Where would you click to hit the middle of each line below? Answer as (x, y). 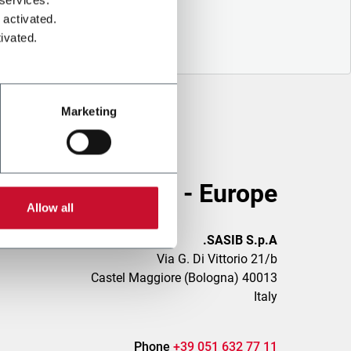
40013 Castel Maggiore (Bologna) (259, 278)
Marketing (89, 111)
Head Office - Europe (161, 194)
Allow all (50, 208)
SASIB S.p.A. (242, 240)
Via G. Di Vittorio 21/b (217, 259)
